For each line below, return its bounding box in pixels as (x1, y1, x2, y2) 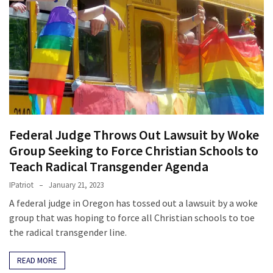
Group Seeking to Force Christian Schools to (9, 142, 258, 160)
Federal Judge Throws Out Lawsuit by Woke (9, 126, 259, 144)
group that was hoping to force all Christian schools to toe (9, 211, 255, 224)
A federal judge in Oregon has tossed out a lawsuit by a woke (9, 197, 258, 210)
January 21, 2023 (49, 180, 104, 191)
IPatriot (9, 180, 34, 191)
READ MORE (17, 255, 57, 266)
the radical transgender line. (9, 226, 127, 239)
